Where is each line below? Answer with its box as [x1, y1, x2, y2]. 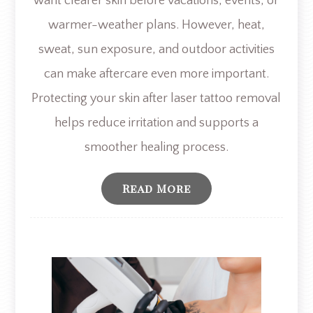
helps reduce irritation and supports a [54, 115, 259, 130]
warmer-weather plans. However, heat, [48, 17, 265, 32]
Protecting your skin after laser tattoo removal [31, 91, 282, 105]
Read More [122, 180, 191, 196]
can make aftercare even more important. [43, 66, 269, 81]
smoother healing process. [84, 140, 228, 154]
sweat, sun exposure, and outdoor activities [38, 42, 275, 57]
